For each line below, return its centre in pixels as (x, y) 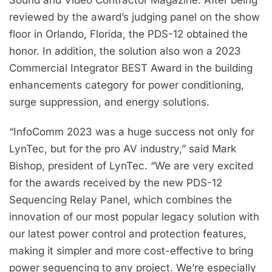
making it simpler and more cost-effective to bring (131, 250)
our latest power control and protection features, (128, 233)
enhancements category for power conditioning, (127, 85)
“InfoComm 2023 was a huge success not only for (132, 131)
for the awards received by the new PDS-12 (116, 182)
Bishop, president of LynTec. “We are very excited (131, 165)
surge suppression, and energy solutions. (109, 102)
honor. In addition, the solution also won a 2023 (125, 51)
